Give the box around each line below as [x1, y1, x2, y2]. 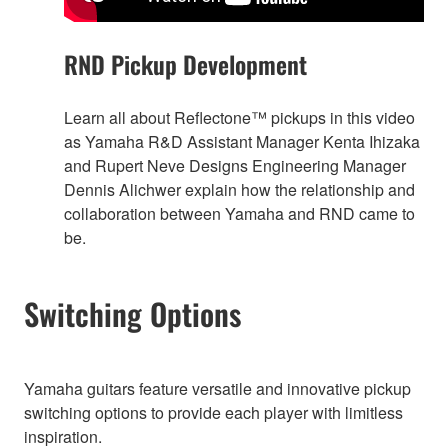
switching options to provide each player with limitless [24, 400, 403, 424]
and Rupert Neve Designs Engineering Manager [64, 153, 406, 177]
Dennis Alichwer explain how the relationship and [64, 177, 415, 201]
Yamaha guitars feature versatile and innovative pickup [24, 376, 411, 400]
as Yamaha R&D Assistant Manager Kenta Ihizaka [64, 129, 420, 153]
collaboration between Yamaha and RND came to [64, 201, 415, 225]
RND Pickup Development [64, 45, 307, 82]
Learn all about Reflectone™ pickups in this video [64, 105, 415, 129]
